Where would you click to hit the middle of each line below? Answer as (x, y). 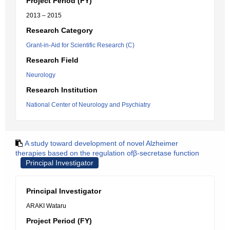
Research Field (52, 60)
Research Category (60, 30)
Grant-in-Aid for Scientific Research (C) (80, 45)
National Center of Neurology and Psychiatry (88, 105)
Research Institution (62, 90)
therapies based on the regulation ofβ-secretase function (107, 153)
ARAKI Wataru (46, 206)
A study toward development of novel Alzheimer (101, 143)
